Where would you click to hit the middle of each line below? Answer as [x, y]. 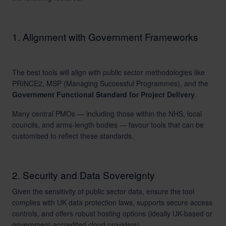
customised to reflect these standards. [73, 136]
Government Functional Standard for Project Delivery [103, 94]
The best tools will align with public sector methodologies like [108, 72]
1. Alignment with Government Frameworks [105, 37]
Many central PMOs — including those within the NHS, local [107, 114]
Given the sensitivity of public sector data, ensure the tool [103, 191]
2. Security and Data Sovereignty [83, 175]
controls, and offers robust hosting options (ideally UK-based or [112, 213]
